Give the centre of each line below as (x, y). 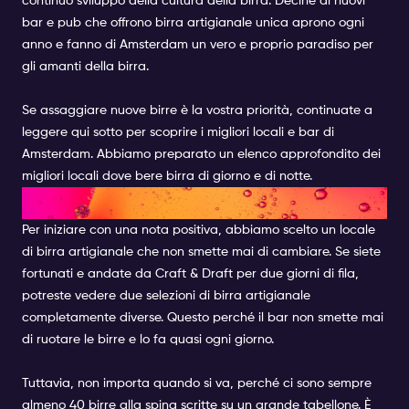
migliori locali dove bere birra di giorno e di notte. (167, 176)
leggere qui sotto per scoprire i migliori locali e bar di (178, 132)
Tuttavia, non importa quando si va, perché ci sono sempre (197, 383)
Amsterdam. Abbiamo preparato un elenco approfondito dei (201, 154)
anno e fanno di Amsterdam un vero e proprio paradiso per (198, 45)
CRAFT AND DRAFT (133, 203)
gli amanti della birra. (85, 67)
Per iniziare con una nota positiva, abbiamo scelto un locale (199, 230)
